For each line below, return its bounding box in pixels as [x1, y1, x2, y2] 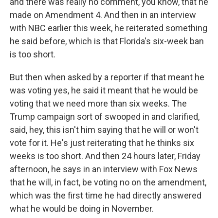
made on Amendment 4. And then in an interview [10, 10, 196, 20]
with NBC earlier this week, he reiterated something [10, 23, 207, 33]
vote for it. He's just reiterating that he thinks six [10, 138, 194, 148]
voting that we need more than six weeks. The [10, 98, 187, 109]
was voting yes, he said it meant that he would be [10, 85, 198, 95]
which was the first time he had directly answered [10, 190, 201, 200]
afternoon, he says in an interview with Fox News [10, 164, 198, 174]
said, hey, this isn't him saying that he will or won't [10, 125, 199, 135]
